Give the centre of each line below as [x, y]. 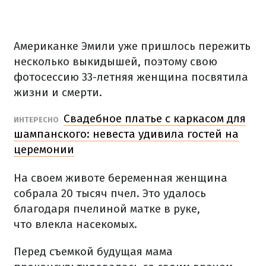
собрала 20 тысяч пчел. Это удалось [110, 193]
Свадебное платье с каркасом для [155, 118]
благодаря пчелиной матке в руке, [107, 209]
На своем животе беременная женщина [121, 178]
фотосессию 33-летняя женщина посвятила [131, 77]
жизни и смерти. [58, 92]
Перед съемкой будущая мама [93, 251]
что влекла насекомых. [75, 224]
